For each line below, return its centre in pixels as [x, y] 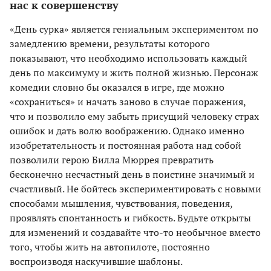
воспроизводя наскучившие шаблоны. [96, 261]
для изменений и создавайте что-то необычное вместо [135, 232]
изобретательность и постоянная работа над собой [126, 145]
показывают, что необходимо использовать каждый [129, 58]
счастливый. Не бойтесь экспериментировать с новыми [135, 188]
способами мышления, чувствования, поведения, [121, 203]
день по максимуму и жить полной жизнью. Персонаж [134, 72]
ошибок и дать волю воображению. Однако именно [127, 130]
